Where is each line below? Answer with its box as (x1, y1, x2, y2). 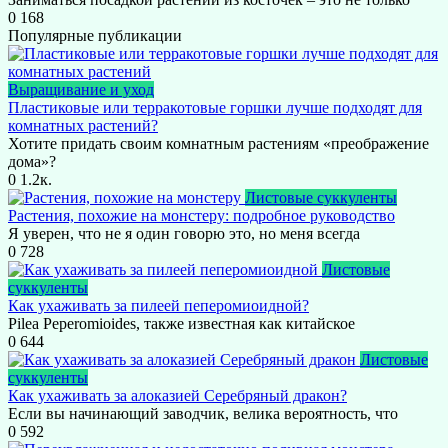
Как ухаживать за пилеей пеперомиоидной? (8, 297, 309, 315)
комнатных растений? (8, 117, 158, 135)
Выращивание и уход (8, 81, 154, 99)
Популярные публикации (8, 27, 182, 45)
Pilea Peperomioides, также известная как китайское (8, 315, 355, 333)
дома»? (8, 153, 56, 171)
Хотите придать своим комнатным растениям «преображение (8, 135, 429, 153)
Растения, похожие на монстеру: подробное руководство (8, 207, 395, 225)
